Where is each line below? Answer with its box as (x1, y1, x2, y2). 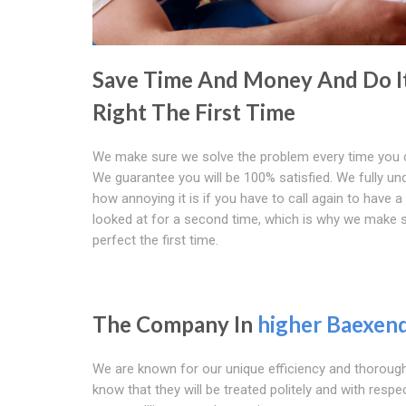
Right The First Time (92, 99, 295, 126)
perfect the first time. (92, 232, 218, 249)
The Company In (92, 311, 257, 338)
